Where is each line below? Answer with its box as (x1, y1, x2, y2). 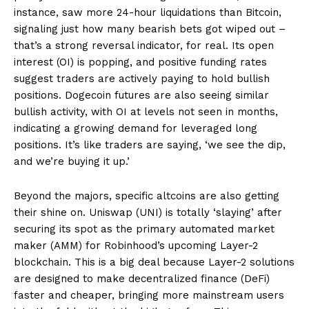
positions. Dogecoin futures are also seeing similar (14, 88, 269, 101)
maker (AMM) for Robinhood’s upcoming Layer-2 (14, 239, 258, 252)
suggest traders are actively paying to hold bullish (14, 72, 270, 85)
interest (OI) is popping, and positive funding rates (14, 55, 267, 68)
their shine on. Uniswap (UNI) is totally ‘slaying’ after (14, 206, 282, 219)
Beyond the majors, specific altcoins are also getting (14, 189, 279, 202)
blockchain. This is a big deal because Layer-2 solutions (14, 255, 295, 268)
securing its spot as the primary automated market (14, 222, 275, 235)
